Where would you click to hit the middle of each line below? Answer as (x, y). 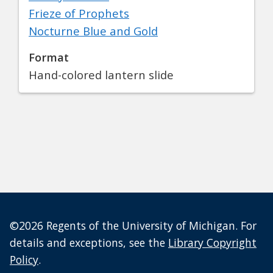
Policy (24, 260)
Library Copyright (212, 243)
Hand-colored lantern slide (101, 75)
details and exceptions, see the (89, 243)
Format (49, 57)
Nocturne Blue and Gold (93, 31)
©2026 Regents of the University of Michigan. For (133, 226)
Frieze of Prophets (79, 13)
